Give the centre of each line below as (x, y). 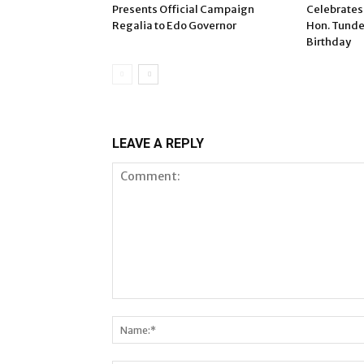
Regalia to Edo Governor (174, 26)
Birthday (329, 42)
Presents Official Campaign (183, 9)
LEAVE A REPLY (158, 143)
